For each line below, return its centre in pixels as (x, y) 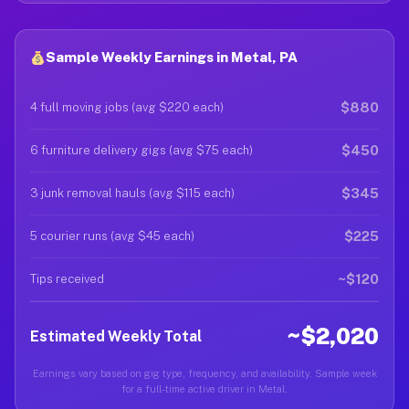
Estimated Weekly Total (116, 336)
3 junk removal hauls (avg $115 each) (132, 193)
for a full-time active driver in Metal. (204, 389)
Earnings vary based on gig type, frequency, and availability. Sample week (204, 373)
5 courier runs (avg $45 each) (112, 236)
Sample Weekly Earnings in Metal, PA (172, 57)
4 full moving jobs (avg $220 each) (127, 107)
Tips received (67, 279)
